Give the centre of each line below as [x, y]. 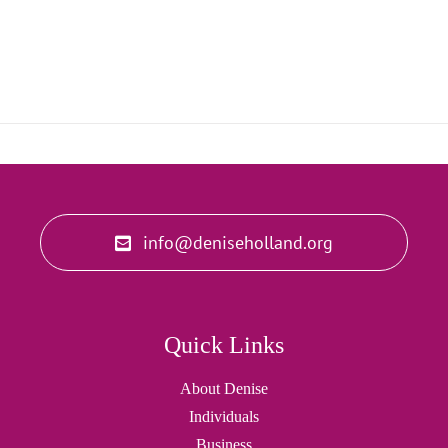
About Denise [224, 388]
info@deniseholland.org [238, 242]
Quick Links [224, 345]
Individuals [224, 416]
